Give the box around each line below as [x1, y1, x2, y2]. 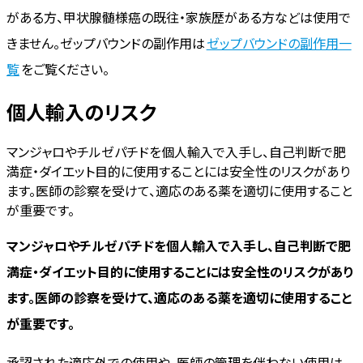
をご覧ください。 [20, 58, 109, 79]
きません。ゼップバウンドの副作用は [6, 32, 205, 53]
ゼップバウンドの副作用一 [206, 32, 352, 53]
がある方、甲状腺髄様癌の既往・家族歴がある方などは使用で [6, 6, 351, 27]
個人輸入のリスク [6, 97, 157, 126]
